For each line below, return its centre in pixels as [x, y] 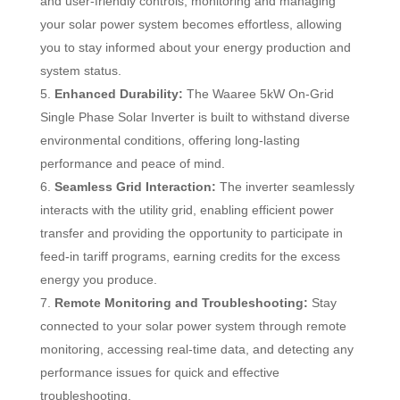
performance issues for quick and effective [159, 372]
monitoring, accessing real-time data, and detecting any [196, 349]
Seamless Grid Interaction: [135, 186]
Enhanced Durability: [118, 93]
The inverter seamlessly [285, 186]
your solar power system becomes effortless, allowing [191, 24]
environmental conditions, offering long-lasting [170, 140]
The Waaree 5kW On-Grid [258, 93]
